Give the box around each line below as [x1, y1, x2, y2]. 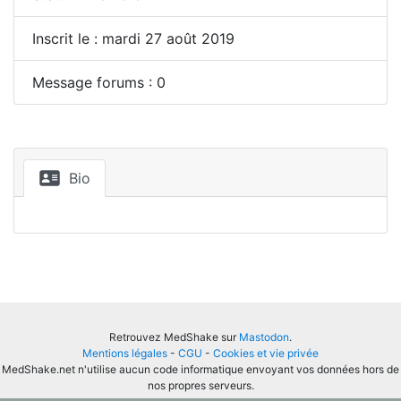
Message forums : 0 [32, 73, 166, 91]
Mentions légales [82, 346, 167, 360]
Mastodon [239, 330, 289, 344]
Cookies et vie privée [213, 346, 319, 360]
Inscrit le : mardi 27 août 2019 [32, 30, 235, 47]
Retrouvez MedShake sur [109, 330, 239, 344]
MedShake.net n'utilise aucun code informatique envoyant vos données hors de [2, 363, 399, 376]
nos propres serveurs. [147, 379, 254, 392]
